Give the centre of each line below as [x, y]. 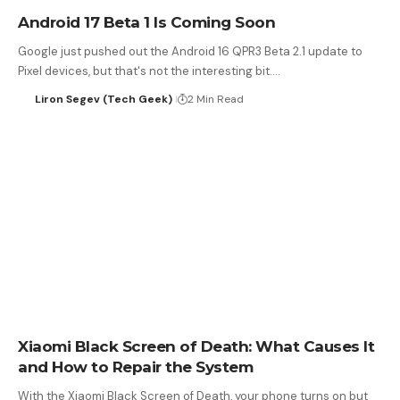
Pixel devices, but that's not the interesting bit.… [149, 71]
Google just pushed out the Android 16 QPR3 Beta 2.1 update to [190, 51]
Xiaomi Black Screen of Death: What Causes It [196, 347]
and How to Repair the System [135, 367]
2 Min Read [215, 99]
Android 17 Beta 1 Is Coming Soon [146, 22]
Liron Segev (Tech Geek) [103, 99]
